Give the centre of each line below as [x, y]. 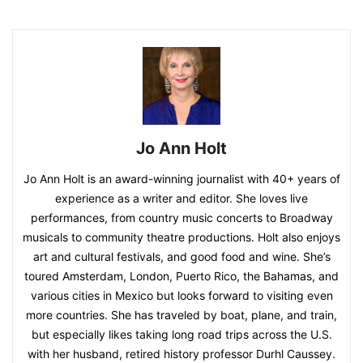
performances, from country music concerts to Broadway [181, 217]
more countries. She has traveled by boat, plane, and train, [181, 314]
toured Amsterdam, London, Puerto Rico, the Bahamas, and [181, 275]
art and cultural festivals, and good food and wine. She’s [181, 256]
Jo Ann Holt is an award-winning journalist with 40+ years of [181, 178]
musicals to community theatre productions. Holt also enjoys [181, 237]
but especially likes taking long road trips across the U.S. [181, 334]
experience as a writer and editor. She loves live [181, 198]
